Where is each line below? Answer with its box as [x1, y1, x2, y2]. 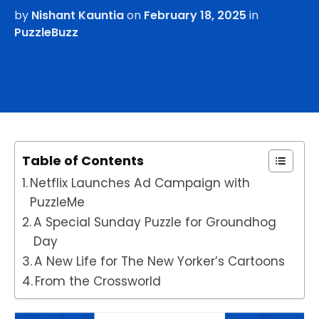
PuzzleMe [30, 194, 85, 211]
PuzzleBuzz [14, 24, 78, 41]
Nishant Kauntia [31, 7, 124, 23]
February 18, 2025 [144, 7, 246, 23]
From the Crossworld [35, 273, 162, 290]
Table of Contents [22, 152, 144, 170]
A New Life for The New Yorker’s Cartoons [34, 253, 286, 270]
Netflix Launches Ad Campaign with [30, 174, 251, 192]
